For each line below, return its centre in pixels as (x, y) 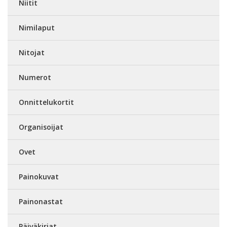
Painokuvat (39, 177)
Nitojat (32, 52)
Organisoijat (41, 127)
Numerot (35, 77)
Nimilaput (37, 28)
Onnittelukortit (46, 102)
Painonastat (41, 201)
